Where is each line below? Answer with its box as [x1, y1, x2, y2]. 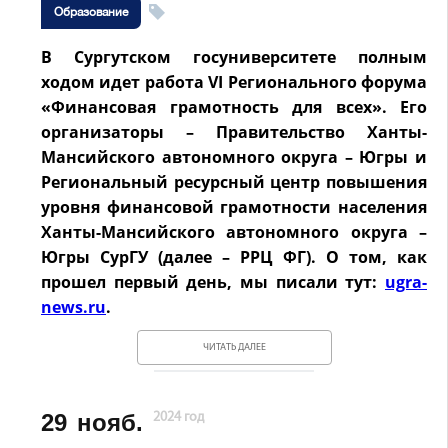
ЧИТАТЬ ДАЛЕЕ [202, 342, 266, 353]
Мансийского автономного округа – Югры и [41, 146, 427, 168]
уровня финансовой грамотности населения [41, 196, 427, 218]
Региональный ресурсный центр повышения [41, 171, 427, 193]
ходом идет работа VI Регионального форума [41, 71, 427, 93]
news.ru [41, 296, 106, 318]
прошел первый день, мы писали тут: [41, 271, 385, 293]
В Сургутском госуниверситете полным [41, 46, 427, 68]
